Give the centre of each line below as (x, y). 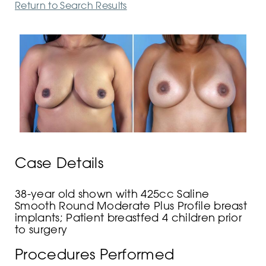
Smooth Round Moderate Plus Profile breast (131, 206)
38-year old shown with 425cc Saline (112, 194)
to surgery (41, 229)
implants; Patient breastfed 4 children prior (129, 218)
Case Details (59, 163)
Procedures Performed (95, 254)
